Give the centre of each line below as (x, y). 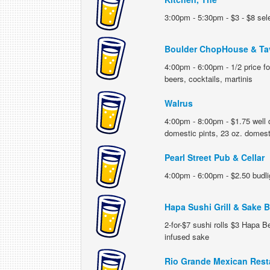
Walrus (178, 103)
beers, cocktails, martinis (208, 79)
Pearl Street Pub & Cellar (214, 157)
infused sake (187, 237)
